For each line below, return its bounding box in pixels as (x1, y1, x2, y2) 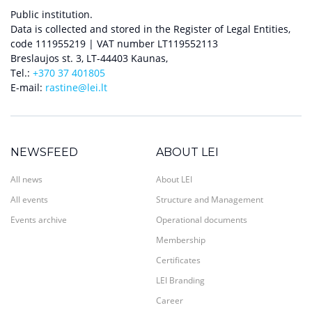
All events (10, 194, 48, 206)
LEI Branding (156, 274, 205, 287)
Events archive (10, 214, 67, 226)
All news (10, 173, 42, 186)
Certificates (156, 254, 201, 267)
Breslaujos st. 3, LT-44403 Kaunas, (10, 52, 168, 65)
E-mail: (10, 81, 45, 95)
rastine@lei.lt (45, 81, 107, 95)
